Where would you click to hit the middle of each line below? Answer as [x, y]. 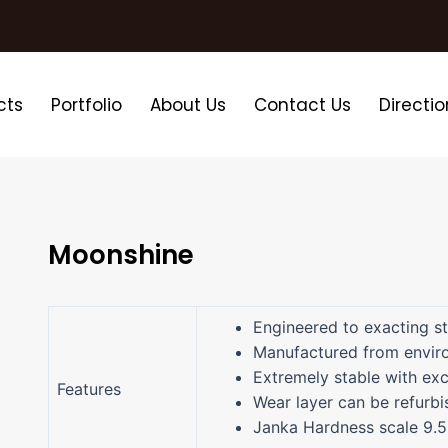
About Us [188, 104]
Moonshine [120, 255]
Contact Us [303, 104]
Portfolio [87, 104]
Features [88, 389]
